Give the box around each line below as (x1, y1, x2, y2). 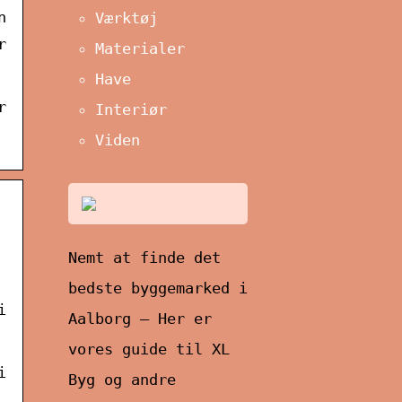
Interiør (95, 100, 167, 118)
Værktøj (95, 8, 158, 27)
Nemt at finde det (68, 248, 221, 267)
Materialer (95, 39, 185, 57)
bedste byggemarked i (68, 278, 248, 297)
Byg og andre (68, 370, 176, 389)
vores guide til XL (68, 339, 230, 358)
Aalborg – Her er (68, 309, 212, 328)
